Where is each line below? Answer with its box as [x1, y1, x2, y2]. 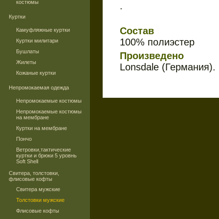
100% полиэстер [120, 37, 195, 47]
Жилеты [16, 59, 36, 65]
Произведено [120, 50, 184, 61]
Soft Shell [16, 158, 38, 164]
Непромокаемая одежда [9, 85, 69, 90]
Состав [120, 25, 154, 36]
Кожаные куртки [16, 70, 56, 76]
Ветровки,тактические [16, 147, 71, 153]
